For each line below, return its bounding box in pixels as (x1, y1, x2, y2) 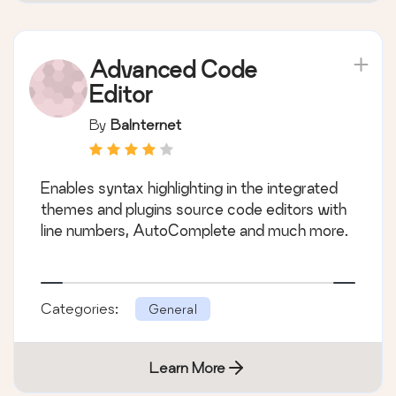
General (148, 301, 197, 316)
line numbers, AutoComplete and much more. (41, 221, 348, 239)
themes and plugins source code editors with (41, 200, 346, 217)
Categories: (41, 299, 122, 316)
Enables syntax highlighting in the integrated (41, 179, 338, 196)
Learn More (149, 358, 225, 376)
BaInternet (110, 115, 181, 133)
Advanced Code (89, 56, 257, 82)
